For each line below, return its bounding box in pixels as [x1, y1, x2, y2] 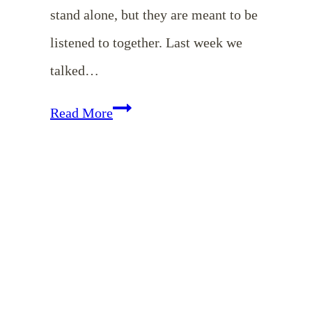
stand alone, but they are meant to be [50, 6, 258, 22]
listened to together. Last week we [50, 34, 242, 50]
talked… [50, 62, 99, 78]
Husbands [112, 242, 167, 258]
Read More [50, 104, 113, 120]
